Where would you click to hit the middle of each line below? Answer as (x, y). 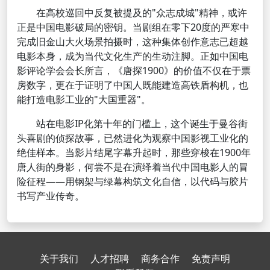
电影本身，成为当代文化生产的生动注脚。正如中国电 (133, 56)
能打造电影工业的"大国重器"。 (84, 99)
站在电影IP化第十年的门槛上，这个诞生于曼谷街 (132, 123)
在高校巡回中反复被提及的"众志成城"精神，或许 (132, 12)
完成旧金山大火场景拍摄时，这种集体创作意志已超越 (133, 41)
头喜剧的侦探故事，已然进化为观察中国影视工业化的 (133, 138)
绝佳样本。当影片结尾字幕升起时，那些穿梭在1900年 (134, 152)
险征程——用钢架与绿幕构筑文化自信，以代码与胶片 (133, 181)
